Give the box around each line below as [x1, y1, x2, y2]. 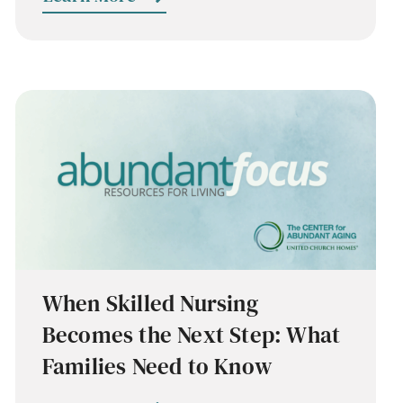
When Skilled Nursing [41, 288, 258, 319]
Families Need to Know [41, 351, 273, 382]
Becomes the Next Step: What [41, 319, 341, 351]
